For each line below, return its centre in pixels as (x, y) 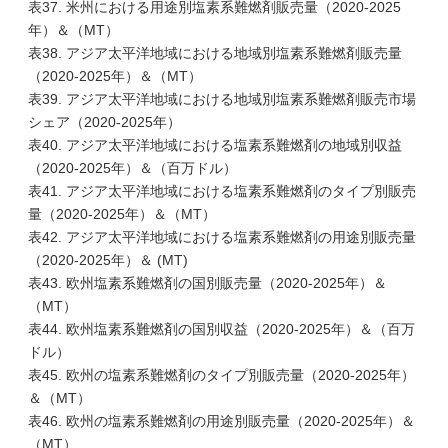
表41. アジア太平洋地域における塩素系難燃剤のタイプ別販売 (222, 191)
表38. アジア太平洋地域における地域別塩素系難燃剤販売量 (215, 53)
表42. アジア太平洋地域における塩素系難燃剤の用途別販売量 (222, 237)
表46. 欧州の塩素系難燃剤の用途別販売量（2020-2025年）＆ (221, 421)
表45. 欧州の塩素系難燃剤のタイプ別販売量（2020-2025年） (221, 375)
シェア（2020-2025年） (104, 122)
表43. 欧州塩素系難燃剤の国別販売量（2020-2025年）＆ (207, 283)
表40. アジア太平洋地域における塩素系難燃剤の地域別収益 (215, 145)
